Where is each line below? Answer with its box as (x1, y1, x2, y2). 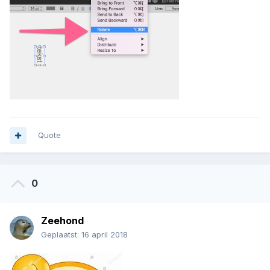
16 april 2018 (81, 230, 128, 240)
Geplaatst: (41, 230, 81, 240)
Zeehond (41, 215, 84, 227)
